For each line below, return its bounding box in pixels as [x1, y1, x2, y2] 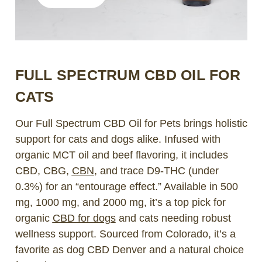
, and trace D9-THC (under [94, 164, 219, 177]
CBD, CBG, [15, 164, 72, 177]
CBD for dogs [52, 212, 116, 224]
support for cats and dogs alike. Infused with [15, 133, 220, 145]
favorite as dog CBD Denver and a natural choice [15, 243, 244, 256]
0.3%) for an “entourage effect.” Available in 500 [15, 180, 238, 192]
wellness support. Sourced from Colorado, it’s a [15, 227, 236, 240]
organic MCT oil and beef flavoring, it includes [15, 149, 228, 161]
